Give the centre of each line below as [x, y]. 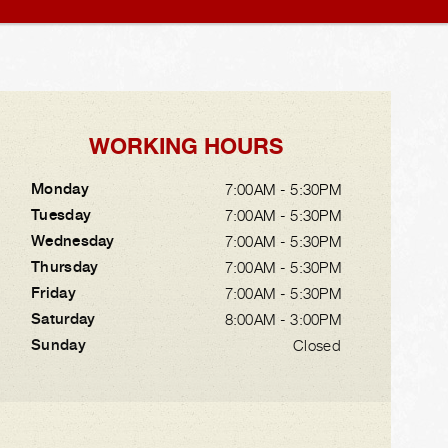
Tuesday [61, 215]
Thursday [65, 267]
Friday [53, 293]
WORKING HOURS [186, 146]
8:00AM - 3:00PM [282, 319]
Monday [60, 189]
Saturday [63, 319]
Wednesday [73, 241]
